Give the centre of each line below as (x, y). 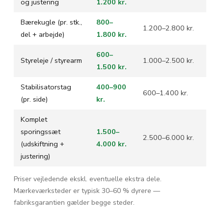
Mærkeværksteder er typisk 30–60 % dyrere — (87, 191)
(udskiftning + (42, 144)
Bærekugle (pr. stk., (51, 22)
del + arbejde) (42, 34)
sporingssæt (41, 131)
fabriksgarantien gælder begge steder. (74, 202)
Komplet (34, 119)
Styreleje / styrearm (51, 60)
